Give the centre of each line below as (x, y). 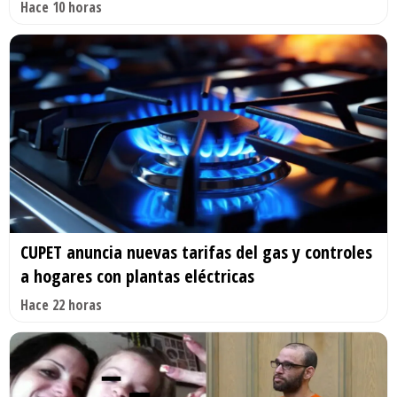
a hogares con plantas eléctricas (137, 276)
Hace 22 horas (61, 304)
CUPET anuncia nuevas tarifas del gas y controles (196, 252)
